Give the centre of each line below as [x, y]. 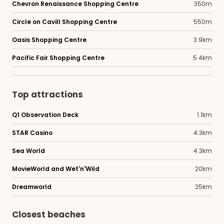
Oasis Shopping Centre [49, 40]
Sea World [28, 150]
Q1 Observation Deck [45, 114]
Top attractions [47, 94]
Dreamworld [32, 186]
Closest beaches [49, 214]
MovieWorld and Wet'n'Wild [56, 168]
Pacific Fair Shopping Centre [58, 58]
